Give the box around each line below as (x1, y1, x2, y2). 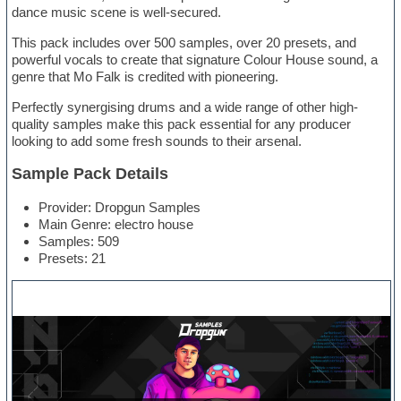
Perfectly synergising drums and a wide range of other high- (12, 98, 359, 115)
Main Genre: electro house (38, 216, 194, 232)
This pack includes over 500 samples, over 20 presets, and (12, 34, 357, 50)
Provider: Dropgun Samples (38, 199, 201, 215)
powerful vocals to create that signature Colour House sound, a (12, 51, 379, 67)
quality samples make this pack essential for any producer (12, 115, 352, 132)
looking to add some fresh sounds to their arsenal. (12, 132, 303, 149)
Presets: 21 (38, 250, 107, 266)
